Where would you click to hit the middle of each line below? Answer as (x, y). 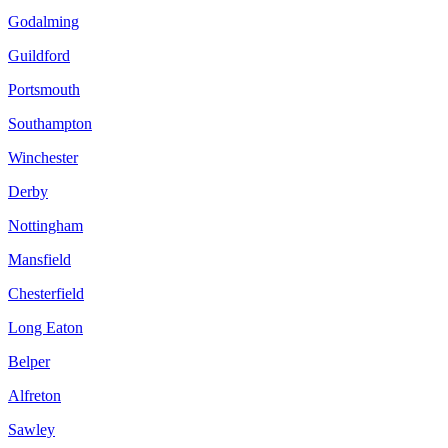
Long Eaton (45, 327)
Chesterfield (46, 293)
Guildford (39, 55)
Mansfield (39, 259)
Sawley (31, 429)
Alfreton (34, 395)
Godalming (43, 21)
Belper (29, 361)
